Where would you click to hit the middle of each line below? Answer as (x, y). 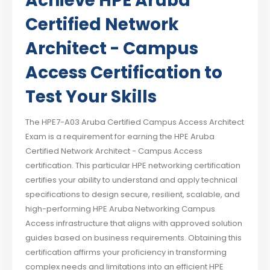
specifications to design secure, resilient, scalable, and (133, 195)
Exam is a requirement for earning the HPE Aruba (120, 137)
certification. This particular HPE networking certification (133, 166)
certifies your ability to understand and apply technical (132, 180)
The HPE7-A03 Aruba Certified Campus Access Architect (135, 122)
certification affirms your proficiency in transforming (126, 253)
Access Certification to (124, 73)
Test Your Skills (91, 97)
